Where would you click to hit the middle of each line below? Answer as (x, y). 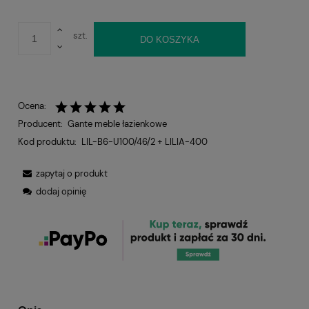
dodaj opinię (61, 191)
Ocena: (32, 106)
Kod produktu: (47, 141)
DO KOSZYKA (169, 39)
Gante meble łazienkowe (117, 123)
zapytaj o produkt (72, 173)
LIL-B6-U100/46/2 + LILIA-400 (144, 141)
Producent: (40, 123)
